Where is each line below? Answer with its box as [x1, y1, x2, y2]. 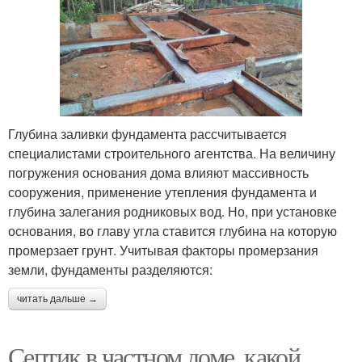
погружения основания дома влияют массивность [8, 162, 309, 182]
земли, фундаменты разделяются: [8, 259, 213, 279]
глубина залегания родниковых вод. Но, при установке [8, 201, 337, 221]
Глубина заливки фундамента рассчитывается [8, 124, 287, 143]
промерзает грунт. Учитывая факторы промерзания [8, 240, 318, 259]
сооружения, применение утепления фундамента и [8, 182, 317, 201]
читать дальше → [17, 293, 98, 305]
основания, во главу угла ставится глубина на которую [8, 221, 337, 240]
